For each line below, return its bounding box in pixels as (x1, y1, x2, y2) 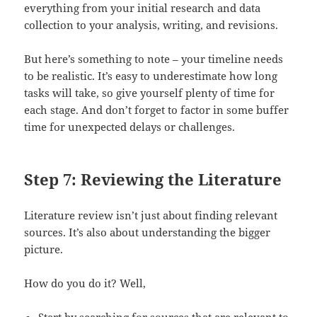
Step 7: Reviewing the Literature (24, 168, 282, 190)
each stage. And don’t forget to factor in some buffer (24, 102, 289, 117)
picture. (24, 241, 64, 256)
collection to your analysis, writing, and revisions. (24, 17, 279, 32)
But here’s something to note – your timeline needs (24, 51, 284, 66)
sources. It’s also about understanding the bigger (24, 224, 271, 239)
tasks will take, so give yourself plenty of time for (24, 85, 275, 100)
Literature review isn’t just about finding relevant (24, 207, 278, 222)
